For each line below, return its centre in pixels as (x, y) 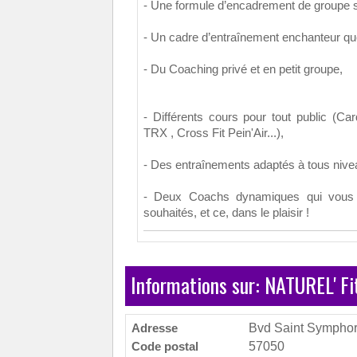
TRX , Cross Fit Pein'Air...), (214, 133)
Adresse (155, 328)
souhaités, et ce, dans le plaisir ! (226, 213)
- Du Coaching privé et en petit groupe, (243, 69)
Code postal (165, 346)
